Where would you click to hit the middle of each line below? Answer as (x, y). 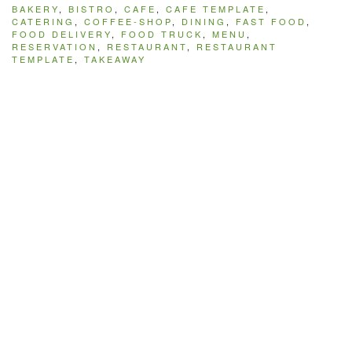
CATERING (43, 22)
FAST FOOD (271, 22)
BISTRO (92, 9)
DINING (204, 22)
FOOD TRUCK (162, 34)
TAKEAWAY (115, 59)
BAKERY (35, 9)
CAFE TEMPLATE (216, 9)
